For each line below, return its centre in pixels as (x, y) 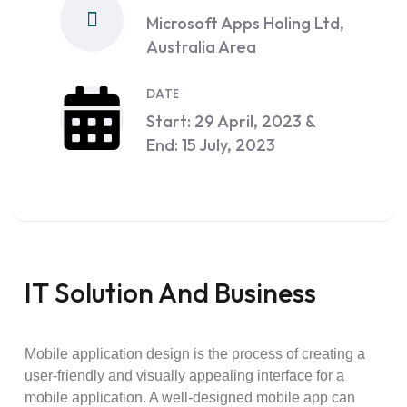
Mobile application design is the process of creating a (195, 354)
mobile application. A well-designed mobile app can (190, 397)
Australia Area (201, 47)
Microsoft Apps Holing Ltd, (245, 23)
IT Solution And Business (170, 293)
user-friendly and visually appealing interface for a (184, 376)
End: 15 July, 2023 (211, 145)
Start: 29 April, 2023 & (231, 121)
